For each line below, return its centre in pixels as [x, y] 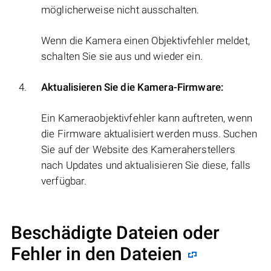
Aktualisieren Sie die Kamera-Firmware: [133, 87]
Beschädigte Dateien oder [115, 233]
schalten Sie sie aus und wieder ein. [122, 57]
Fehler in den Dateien [96, 254]
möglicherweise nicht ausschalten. [120, 10]
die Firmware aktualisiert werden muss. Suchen [149, 134]
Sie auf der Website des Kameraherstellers [139, 150]
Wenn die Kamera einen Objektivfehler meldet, [145, 41]
